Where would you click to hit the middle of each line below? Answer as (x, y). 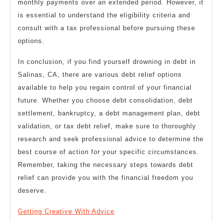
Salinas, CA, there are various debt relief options (100, 75)
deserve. (32, 191)
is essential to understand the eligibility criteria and (104, 15)
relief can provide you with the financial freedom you (106, 178)
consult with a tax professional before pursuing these (107, 28)
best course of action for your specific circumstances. (109, 152)
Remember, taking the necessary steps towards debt (106, 165)
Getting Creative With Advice (66, 212)
